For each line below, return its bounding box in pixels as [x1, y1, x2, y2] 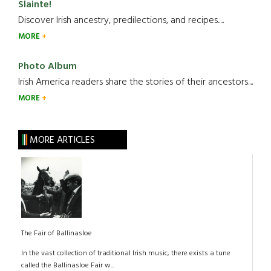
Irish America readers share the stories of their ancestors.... [18, 74, 253, 90]
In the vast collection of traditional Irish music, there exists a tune [21, 247, 230, 260]
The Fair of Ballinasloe [21, 227, 92, 240]
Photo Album [18, 59, 77, 74]
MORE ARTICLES [29, 132, 95, 148]
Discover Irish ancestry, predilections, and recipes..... [18, 13, 224, 28]
